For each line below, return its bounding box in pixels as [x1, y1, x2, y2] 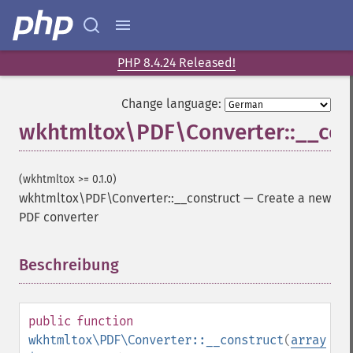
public [28, 314, 71, 329]
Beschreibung [19, 255, 119, 274]
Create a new [257, 191, 331, 206]
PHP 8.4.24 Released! [117, 55, 236, 70]
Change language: [121, 96, 221, 111]
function [76, 314, 133, 329]
